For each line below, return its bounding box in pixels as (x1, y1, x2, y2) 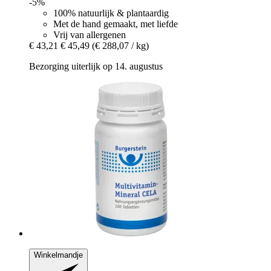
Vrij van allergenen (53, 29, 126, 40)
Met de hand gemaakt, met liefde (53, 18, 178, 29)
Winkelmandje (34, 250, 83, 260)
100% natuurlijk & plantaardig (53, 7, 169, 18)
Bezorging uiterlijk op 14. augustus (29, 60, 163, 71)
